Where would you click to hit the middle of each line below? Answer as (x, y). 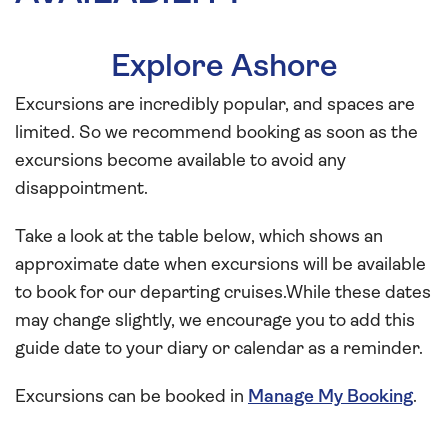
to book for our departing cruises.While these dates (223, 293)
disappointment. (81, 189)
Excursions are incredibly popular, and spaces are (215, 105)
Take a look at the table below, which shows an (199, 237)
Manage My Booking (330, 397)
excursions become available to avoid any (180, 161)
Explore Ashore (224, 67)
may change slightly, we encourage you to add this (215, 321)
